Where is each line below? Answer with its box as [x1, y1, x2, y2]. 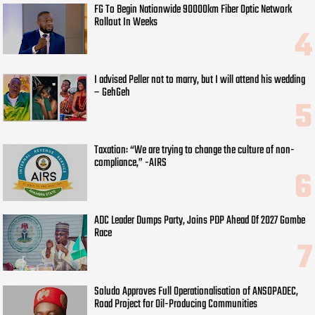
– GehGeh [94, 83, 131, 102]
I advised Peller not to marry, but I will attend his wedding [94, 70, 306, 89]
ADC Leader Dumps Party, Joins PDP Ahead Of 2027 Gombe [94, 212, 306, 231]
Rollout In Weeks [94, 13, 158, 32]
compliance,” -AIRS [94, 154, 167, 173]
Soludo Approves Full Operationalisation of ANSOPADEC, [94, 282, 299, 301]
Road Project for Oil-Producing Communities [94, 295, 258, 314]
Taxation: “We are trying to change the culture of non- [94, 141, 295, 160]
